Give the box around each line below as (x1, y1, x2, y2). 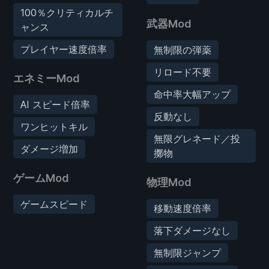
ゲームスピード (20, 198, 88, 210)
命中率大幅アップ (154, 88, 231, 100)
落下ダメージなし (154, 224, 231, 237)
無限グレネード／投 (154, 132, 240, 145)
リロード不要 (154, 65, 211, 78)
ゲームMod (13, 171, 69, 184)
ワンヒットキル (20, 120, 88, 133)
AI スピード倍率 (20, 98, 90, 110)
